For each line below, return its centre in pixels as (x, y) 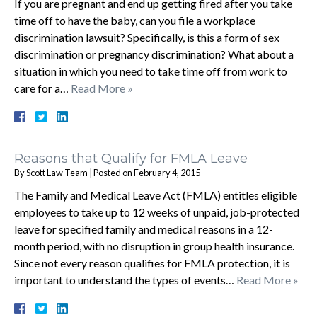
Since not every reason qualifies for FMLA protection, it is (152, 263)
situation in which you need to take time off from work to (151, 71)
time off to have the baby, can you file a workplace (135, 20)
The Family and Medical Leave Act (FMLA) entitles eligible (156, 195)
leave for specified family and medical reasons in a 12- (144, 229)
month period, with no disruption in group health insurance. (154, 246)
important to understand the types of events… (125, 279)
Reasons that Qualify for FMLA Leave (131, 158)
